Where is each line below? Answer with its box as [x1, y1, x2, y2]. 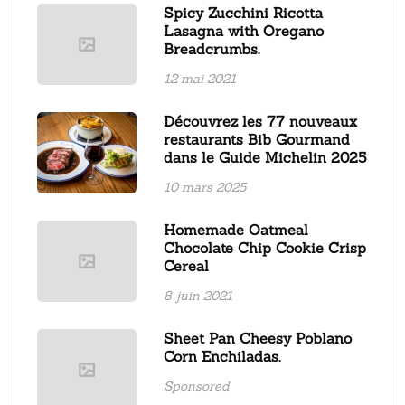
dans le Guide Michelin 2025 [164, 147, 366, 166]
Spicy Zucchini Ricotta [164, 3, 323, 22]
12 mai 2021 [164, 70, 236, 87]
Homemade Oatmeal [164, 220, 308, 239]
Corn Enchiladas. [164, 346, 280, 365]
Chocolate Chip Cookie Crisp [164, 238, 366, 257]
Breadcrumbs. [164, 39, 259, 58]
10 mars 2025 [164, 178, 246, 195]
